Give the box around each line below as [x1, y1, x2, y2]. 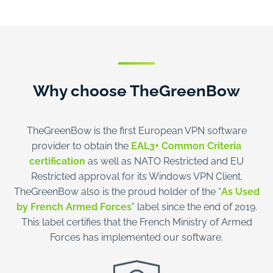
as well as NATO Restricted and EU [88, 153, 244, 167]
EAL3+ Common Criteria [129, 138, 241, 152]
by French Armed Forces [16, 199, 132, 213]
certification [29, 153, 88, 167]
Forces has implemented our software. [50, 229, 223, 243]
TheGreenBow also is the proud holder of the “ [13, 183, 221, 197]
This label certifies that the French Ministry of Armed [21, 214, 252, 228]
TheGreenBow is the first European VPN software [26, 122, 247, 136]
